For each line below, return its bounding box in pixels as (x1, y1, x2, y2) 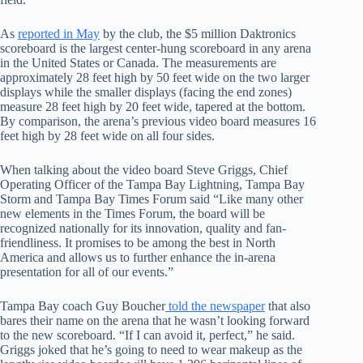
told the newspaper (165, 299, 265, 313)
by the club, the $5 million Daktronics (100, 27, 296, 41)
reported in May (18, 27, 100, 41)
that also (265, 299, 310, 313)
